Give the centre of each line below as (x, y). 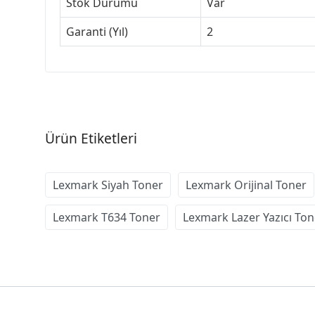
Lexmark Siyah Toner (108, 185)
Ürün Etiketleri (91, 138)
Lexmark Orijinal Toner (246, 185)
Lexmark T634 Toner (107, 217)
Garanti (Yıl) (97, 31)
